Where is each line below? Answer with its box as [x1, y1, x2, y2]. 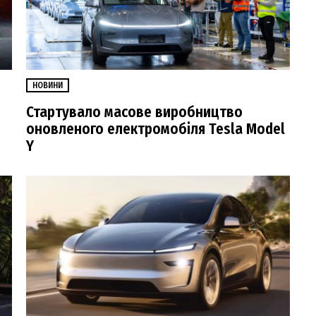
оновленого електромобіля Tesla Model [26, 119, 285, 138]
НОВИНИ [32, 80, 63, 90]
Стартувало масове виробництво [26, 102, 243, 121]
